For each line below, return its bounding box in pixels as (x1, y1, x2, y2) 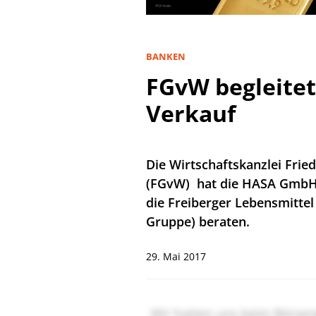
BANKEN (146, 49, 186, 63)
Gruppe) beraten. (146, 212, 250, 230)
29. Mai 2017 (146, 249, 206, 263)
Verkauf (146, 97, 236, 128)
